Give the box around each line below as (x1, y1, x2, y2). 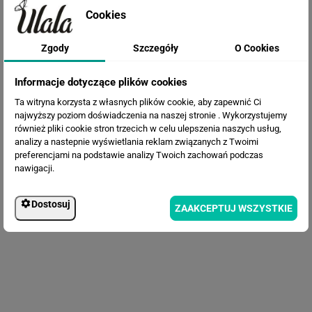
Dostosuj (31, 198, 70, 210)
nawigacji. (15, 163, 54, 173)
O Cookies (235, 42, 280, 54)
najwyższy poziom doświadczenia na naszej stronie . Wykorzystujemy (15, 110, 287, 120)
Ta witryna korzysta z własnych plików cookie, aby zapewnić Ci (15, 97, 261, 107)
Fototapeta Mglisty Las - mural (90, 51, 222, 63)
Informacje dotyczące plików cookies (15, 76, 187, 88)
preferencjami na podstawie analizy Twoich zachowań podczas (15, 150, 263, 160)
